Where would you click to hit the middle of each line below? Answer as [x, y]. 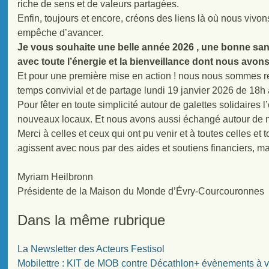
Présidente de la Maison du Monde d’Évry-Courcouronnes [141, 191]
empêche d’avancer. [61, 32]
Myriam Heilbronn [56, 177]
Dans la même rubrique [92, 220]
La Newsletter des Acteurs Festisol [91, 249]
